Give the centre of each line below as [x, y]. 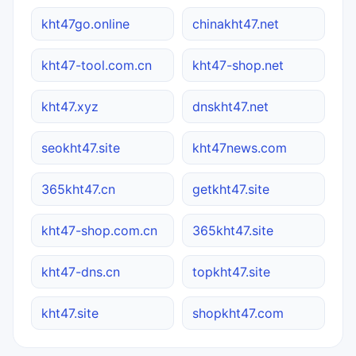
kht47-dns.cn [81, 271]
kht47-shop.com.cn [99, 230]
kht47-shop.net [238, 65]
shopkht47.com [238, 313]
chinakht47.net [236, 23]
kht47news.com [240, 147]
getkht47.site [231, 189]
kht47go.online [85, 23]
